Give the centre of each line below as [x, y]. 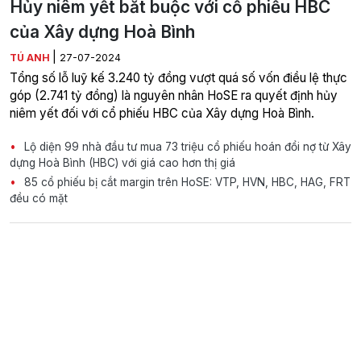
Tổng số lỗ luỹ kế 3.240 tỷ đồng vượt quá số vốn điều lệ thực [178, 77]
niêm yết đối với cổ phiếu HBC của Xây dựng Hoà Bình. [162, 113]
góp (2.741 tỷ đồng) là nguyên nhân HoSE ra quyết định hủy [174, 95]
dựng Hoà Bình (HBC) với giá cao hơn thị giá [122, 162]
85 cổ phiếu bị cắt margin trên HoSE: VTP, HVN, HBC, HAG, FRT [186, 182]
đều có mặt [39, 198]
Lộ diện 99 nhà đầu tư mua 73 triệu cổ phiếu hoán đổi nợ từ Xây [186, 146]
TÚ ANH [31, 57]
